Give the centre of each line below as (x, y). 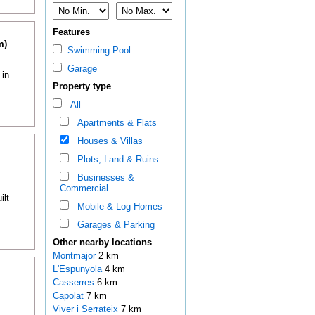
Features (71, 32)
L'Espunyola (78, 269)
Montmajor (75, 256)
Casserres (75, 283)
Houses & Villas (107, 141)
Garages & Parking (113, 225)
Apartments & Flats (114, 123)
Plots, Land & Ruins (115, 160)
